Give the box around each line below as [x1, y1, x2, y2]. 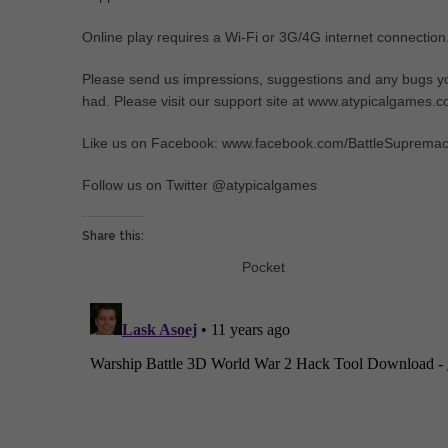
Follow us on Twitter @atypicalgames [82, 177, 317, 193]
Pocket [242, 259, 285, 275]
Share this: [82, 229, 144, 243]
